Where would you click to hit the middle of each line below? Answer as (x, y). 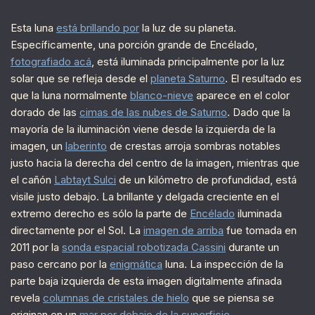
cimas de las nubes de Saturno (153, 112)
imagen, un (38, 146)
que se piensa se (232, 298)
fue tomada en (260, 231)
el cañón (32, 180)
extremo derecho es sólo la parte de (100, 214)
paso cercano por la (60, 264)
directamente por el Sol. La (77, 231)
